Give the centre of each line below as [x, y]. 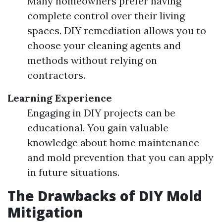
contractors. [56, 75]
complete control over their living [106, 16]
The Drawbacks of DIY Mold [105, 196]
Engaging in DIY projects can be [101, 113]
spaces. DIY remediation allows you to [117, 30]
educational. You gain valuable [98, 128]
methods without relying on [92, 60]
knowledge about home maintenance [113, 142]
